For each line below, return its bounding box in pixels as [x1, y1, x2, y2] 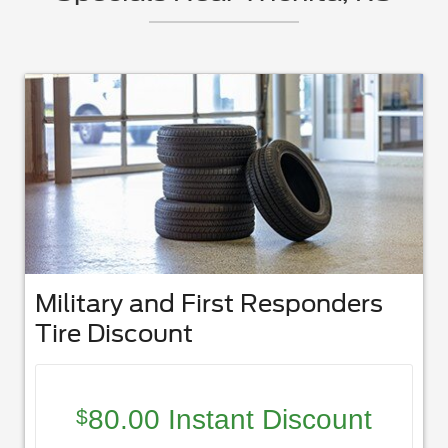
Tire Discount [35, 318, 193, 348]
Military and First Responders [35, 288, 383, 318]
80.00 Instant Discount [88, 404, 372, 436]
